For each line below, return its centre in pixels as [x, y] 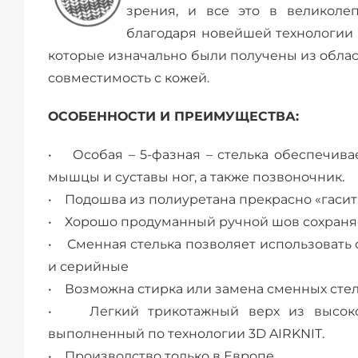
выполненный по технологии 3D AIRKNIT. [186, 334]
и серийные [88, 267]
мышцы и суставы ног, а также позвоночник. [196, 177]
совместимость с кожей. [129, 78]
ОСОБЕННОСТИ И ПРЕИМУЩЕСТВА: [173, 116]
